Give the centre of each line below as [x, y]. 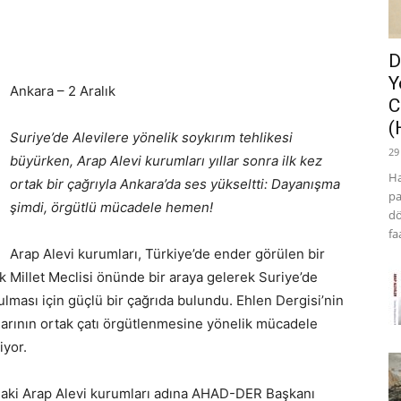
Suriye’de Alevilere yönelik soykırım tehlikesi [151, 137]
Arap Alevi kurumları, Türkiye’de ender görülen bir [167, 254]
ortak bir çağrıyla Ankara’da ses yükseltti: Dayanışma [175, 184]
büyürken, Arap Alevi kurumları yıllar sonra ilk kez [166, 161]
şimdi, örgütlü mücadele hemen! [111, 207]
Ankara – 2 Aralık [63, 91]
